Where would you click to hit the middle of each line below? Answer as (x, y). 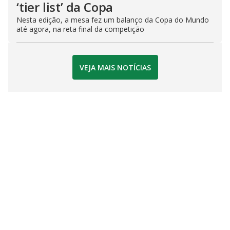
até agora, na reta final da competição (80, 29)
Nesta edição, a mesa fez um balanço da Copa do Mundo (113, 20)
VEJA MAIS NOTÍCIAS (115, 67)
